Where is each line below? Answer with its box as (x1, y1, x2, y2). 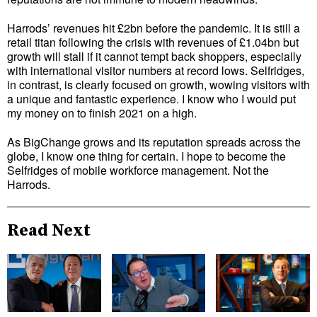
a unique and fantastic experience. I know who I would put (7, 90, 296, 107)
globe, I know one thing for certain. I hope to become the (7, 147, 286, 164)
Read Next (7, 219, 91, 241)
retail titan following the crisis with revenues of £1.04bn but (7, 33, 299, 50)
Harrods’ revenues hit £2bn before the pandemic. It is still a (7, 19, 300, 36)
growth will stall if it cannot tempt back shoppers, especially (7, 47, 301, 64)
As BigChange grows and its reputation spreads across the (7, 133, 301, 150)
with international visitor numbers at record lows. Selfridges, (7, 62, 304, 79)
